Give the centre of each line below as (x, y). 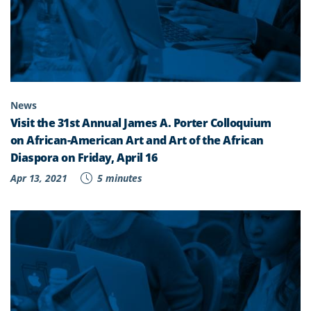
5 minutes (119, 178)
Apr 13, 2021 (39, 178)
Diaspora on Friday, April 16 (84, 157)
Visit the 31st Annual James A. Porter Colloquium (141, 123)
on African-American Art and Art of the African (137, 140)
